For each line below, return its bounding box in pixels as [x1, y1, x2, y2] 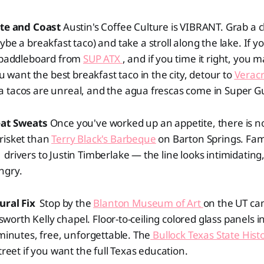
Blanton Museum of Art [93, 196, 203, 210]
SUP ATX [83, 52, 123, 65]
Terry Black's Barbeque [51, 132, 156, 146]
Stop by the [35, 196, 94, 210]
